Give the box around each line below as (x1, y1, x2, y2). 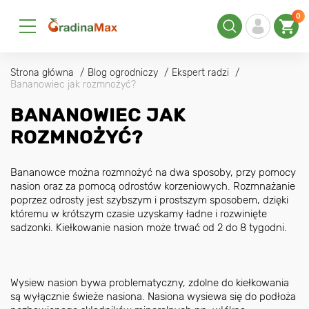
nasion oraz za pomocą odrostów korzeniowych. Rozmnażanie (10, 180, 295, 192)
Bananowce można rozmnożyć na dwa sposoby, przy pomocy (10, 166, 296, 179)
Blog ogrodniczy (88, 67, 158, 79)
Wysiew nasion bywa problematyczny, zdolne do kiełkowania (10, 277, 289, 289)
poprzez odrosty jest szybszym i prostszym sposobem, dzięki (10, 194, 288, 206)
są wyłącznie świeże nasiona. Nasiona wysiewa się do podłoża (10, 290, 296, 303)
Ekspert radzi (172, 67, 229, 79)
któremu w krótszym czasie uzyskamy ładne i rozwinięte (10, 208, 267, 220)
